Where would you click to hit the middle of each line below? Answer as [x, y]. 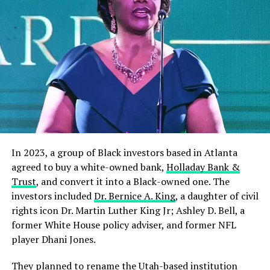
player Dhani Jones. [53, 239]
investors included [52, 196]
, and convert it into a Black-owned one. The [133, 181]
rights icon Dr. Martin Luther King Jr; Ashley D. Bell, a [128, 210]
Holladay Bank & [203, 167]
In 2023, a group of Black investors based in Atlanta [124, 152]
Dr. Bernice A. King [134, 196]
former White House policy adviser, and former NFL [124, 224]
